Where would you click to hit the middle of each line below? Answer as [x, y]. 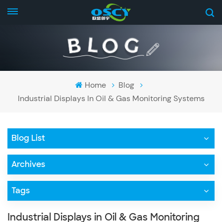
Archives [28, 164]
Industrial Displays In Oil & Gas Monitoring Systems [111, 98]
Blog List [28, 138]
